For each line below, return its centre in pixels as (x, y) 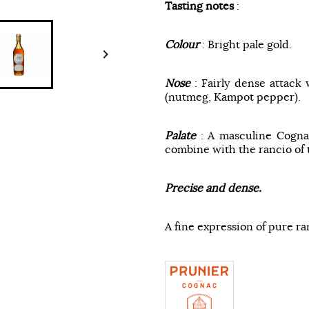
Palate (180, 136)
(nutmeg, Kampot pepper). (233, 97)
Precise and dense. (213, 188)
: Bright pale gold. (246, 44)
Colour (182, 44)
